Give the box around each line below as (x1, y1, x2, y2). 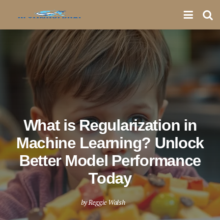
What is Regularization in (23, 116, 197, 134)
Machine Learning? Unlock (16, 134, 204, 152)
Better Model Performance (19, 152, 201, 169)
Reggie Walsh (88, 197, 126, 207)
